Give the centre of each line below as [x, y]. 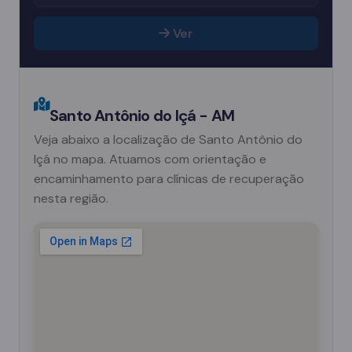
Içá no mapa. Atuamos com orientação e [150, 159]
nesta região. [71, 198]
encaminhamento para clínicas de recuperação [169, 178]
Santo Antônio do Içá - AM [142, 115]
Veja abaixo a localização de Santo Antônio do [168, 139]
